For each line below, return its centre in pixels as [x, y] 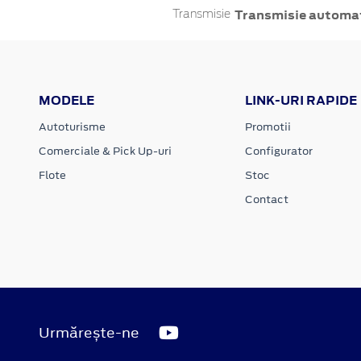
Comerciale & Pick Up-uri [105, 151]
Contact [266, 199]
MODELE [66, 100]
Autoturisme [72, 127]
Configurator [278, 151]
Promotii [268, 127]
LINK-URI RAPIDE [301, 100]
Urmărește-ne [89, 332]
